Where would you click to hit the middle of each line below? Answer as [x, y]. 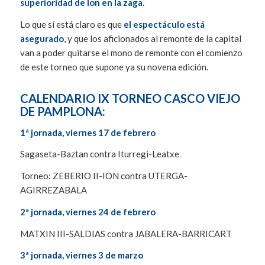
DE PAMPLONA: [64, 111]
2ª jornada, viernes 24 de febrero [88, 211]
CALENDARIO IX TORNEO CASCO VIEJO [130, 98]
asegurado [42, 38]
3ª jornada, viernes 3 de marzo [81, 255]
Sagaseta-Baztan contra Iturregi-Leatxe [99, 154]
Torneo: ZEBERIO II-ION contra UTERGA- [104, 176]
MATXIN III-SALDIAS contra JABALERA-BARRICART [126, 233]
